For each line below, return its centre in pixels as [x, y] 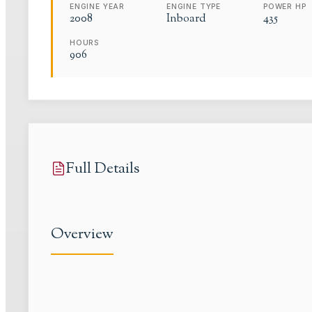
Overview [82, 234]
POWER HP [285, 7]
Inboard [186, 19]
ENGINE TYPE [194, 7]
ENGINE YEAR [97, 7]
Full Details [103, 169]
